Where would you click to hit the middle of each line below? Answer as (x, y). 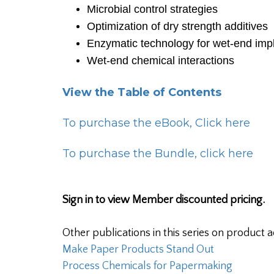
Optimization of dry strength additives (177, 26)
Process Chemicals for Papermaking (147, 266)
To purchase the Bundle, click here (159, 153)
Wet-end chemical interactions (161, 60)
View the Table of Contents (142, 92)
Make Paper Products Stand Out (138, 249)
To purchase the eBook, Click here (156, 123)
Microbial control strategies (152, 9)
